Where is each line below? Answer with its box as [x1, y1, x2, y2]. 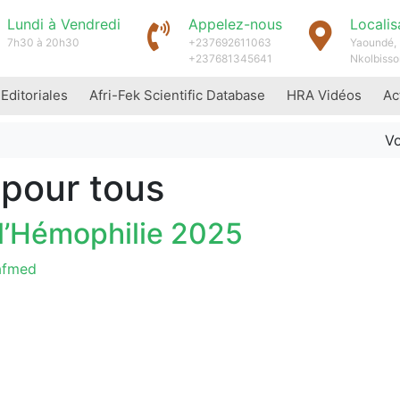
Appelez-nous [188, 15, 282, 33]
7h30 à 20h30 [7, 36, 79, 49]
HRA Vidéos [287, 86, 362, 104]
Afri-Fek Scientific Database [89, 86, 265, 104]
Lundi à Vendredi [7, 15, 121, 33]
